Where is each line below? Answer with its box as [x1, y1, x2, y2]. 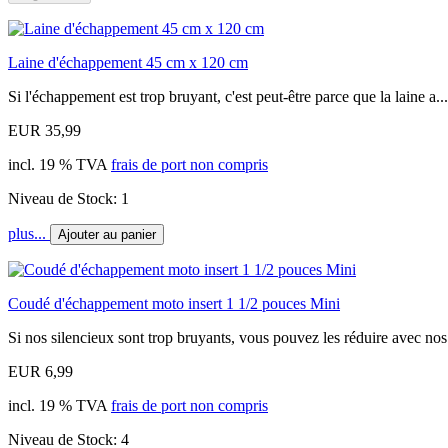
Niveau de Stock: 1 [8, 189, 129, 207]
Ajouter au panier [58, 226, 156, 242]
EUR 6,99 [8, 362, 73, 380]
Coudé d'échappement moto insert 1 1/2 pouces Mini [8, 294, 340, 312]
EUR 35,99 [8, 121, 81, 139]
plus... [8, 224, 50, 242]
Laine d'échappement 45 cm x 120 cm [8, 53, 248, 71]
